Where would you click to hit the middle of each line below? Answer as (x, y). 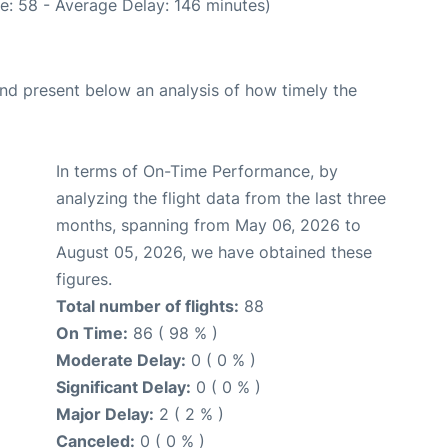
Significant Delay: (123, 387)
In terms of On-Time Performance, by (197, 171)
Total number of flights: (147, 306)
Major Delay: (105, 414)
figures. (84, 279)
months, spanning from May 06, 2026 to (208, 225)
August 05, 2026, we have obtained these (214, 252)
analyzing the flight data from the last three (221, 198)
